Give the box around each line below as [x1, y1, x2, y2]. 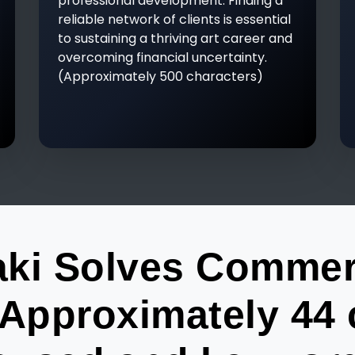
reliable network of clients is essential [58, 10, 291, 29]
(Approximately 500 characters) [58, 67, 263, 86]
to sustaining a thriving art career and [58, 29, 292, 48]
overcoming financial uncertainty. [58, 48, 267, 67]
